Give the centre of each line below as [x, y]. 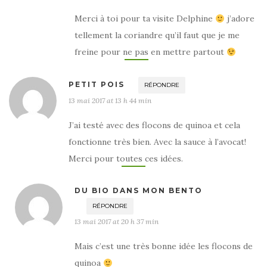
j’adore [239, 19]
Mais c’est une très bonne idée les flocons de [164, 246]
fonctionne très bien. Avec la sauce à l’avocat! [157, 142]
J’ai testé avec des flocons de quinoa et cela [154, 125]
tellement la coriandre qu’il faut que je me [157, 35]
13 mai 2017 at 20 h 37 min [117, 222]
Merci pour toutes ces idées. [126, 159]
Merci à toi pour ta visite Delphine [145, 19]
